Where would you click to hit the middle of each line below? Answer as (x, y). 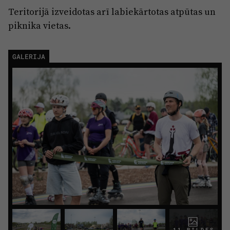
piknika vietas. (40, 25)
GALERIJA (29, 56)
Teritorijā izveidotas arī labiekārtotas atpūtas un (112, 11)
